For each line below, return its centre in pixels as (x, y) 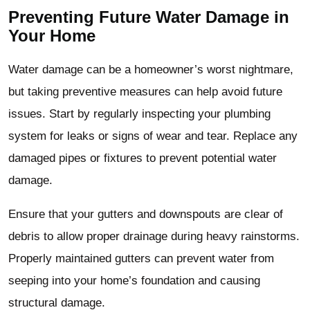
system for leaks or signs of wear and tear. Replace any (153, 136)
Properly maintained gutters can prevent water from (141, 258)
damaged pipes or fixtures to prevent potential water (143, 158)
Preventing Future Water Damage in (149, 17)
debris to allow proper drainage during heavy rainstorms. (154, 236)
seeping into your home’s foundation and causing (134, 280)
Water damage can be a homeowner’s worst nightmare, (151, 69)
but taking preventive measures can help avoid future (145, 91)
